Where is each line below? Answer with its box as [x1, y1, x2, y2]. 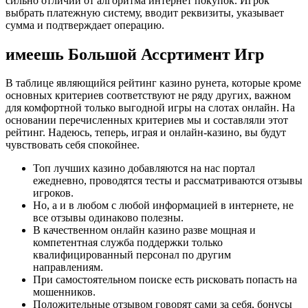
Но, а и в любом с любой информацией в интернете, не [33, 199, 294, 212]
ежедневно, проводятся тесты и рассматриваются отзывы [33, 175, 302, 187]
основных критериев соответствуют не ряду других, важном [5, 89, 291, 102]
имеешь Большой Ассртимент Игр [5, 45, 264, 63]
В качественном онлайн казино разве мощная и [33, 224, 256, 236]
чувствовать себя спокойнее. [5, 139, 140, 151]
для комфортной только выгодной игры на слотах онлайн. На [5, 102, 295, 114]
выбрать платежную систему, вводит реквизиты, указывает [5, 6, 284, 19]
